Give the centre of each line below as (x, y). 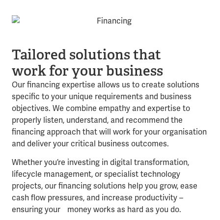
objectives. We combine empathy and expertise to (101, 109)
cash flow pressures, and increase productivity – (97, 198)
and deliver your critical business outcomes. (90, 144)
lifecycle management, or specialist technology (96, 174)
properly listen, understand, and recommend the (97, 120)
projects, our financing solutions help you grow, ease (105, 186)
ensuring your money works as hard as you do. (96, 210)
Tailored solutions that (86, 55)
